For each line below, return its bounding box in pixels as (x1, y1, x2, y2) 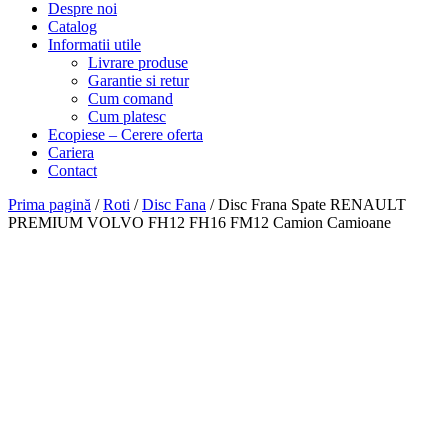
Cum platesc (88, 108, 166, 125)
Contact (48, 162, 97, 179)
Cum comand (88, 90, 173, 107)
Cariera (48, 144, 94, 161)
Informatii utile (48, 36, 141, 53)
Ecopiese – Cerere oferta (48, 126, 203, 143)
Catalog (48, 18, 97, 35)
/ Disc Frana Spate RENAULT (206, 196, 406, 213)
